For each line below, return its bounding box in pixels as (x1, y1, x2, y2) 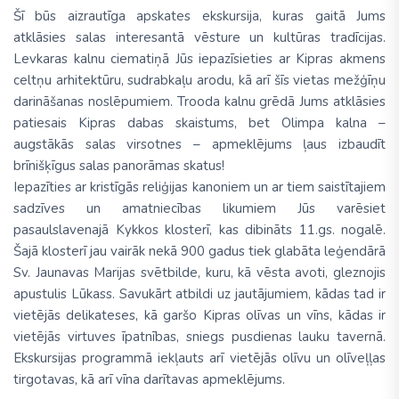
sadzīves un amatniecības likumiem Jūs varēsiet (13, 199, 386, 217)
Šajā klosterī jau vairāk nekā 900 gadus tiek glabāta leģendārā (13, 242, 386, 260)
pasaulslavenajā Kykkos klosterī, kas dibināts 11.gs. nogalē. (13, 221, 386, 239)
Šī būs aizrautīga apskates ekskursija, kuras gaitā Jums (13, 7, 386, 25)
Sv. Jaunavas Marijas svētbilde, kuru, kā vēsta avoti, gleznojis (13, 264, 386, 281)
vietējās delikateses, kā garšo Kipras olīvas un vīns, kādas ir (13, 306, 386, 324)
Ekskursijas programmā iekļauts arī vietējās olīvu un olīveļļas (13, 349, 386, 367)
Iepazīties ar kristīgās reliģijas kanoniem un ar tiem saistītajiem (13, 178, 386, 196)
